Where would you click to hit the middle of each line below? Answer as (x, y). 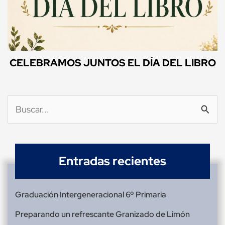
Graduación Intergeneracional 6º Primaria (91, 195)
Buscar (21, 110)
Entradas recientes (113, 161)
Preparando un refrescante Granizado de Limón (102, 214)
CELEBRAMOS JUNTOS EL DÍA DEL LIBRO (113, 63)
